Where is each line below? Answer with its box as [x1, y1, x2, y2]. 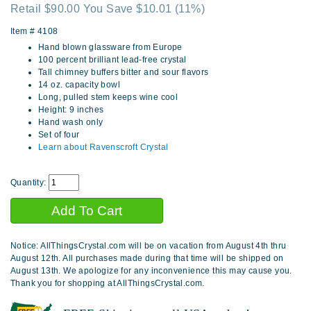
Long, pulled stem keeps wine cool [38, 92, 178, 103]
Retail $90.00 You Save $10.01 [10, 3, 175, 15]
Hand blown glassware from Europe [38, 42, 183, 53]
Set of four [38, 130, 80, 140]
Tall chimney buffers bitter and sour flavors [38, 67, 209, 78]
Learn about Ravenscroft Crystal [38, 142, 169, 153]
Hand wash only [38, 117, 103, 128]
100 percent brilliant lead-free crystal [38, 55, 187, 65]
